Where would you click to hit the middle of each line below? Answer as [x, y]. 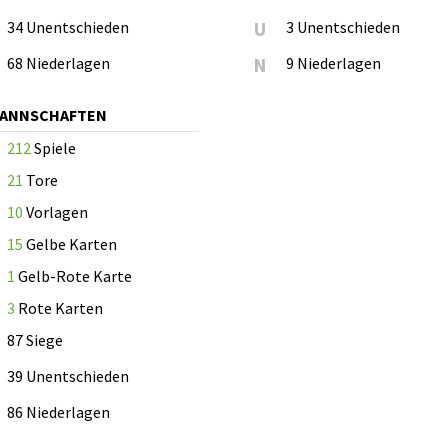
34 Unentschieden [68, 26]
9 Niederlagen [334, 62]
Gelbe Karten [70, 243]
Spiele [53, 147]
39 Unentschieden [68, 375]
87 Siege [35, 339]
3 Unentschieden [343, 26]
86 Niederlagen [58, 411]
